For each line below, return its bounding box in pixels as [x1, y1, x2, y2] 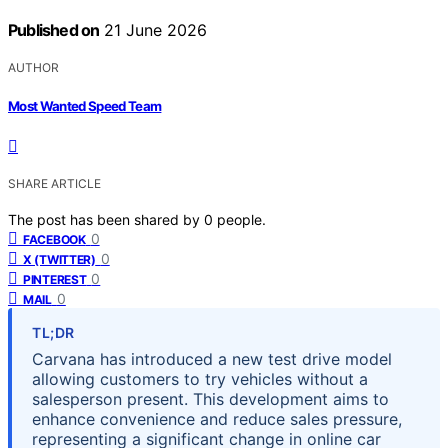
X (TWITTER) [23, 251, 96, 267]
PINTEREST [23, 271, 87, 287]
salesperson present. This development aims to [32, 388, 389, 409]
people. [217, 210, 266, 228]
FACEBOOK [23, 231, 86, 247]
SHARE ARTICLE [8, 175, 101, 191]
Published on [8, 20, 100, 41]
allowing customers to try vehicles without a [32, 368, 368, 389]
